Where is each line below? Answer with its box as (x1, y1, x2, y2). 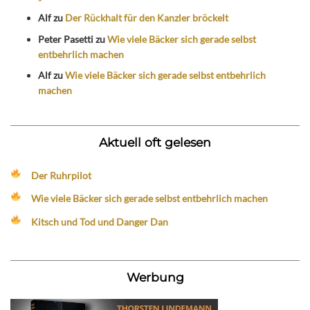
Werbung (126, 269, 184, 284)
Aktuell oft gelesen (99, 135, 211, 150)
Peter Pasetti (38, 33, 93, 45)
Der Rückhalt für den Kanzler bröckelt (65, 11, 228, 24)
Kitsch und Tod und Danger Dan (31, 215, 169, 228)
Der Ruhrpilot (31, 170, 92, 182)
